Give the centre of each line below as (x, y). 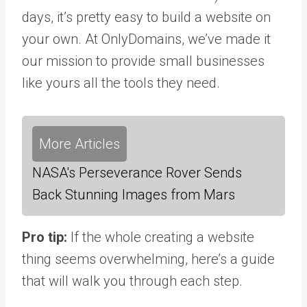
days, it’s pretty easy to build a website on (146, 17)
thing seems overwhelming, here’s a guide (148, 259)
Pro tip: (46, 237)
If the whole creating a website (162, 237)
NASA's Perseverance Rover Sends (137, 173)
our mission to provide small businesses (143, 61)
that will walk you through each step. (132, 281)
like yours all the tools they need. (123, 83)
